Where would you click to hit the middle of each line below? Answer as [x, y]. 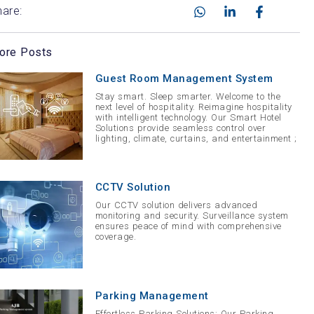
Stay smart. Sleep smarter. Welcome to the [188, 97]
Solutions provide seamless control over [180, 128]
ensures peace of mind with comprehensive [188, 226]
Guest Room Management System [184, 79]
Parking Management [152, 296]
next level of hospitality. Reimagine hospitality [193, 107]
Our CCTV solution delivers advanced [176, 205]
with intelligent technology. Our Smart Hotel [188, 118]
